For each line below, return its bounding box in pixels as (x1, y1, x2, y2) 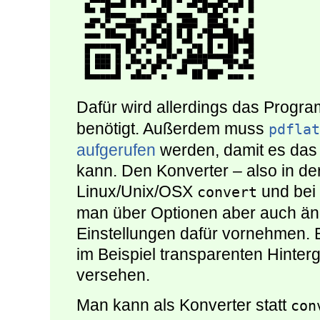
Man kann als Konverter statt (76, 296, 291, 315)
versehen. (76, 266, 150, 285)
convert (197, 184, 257, 201)
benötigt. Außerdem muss (76, 119, 269, 139)
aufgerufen (76, 141, 156, 160)
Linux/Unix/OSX (76, 182, 197, 201)
